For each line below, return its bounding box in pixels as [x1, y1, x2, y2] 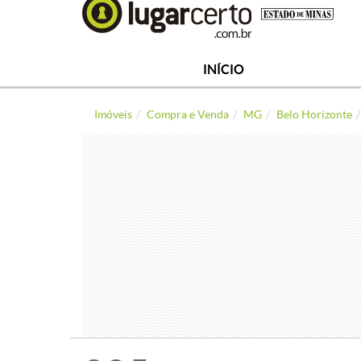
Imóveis [94, 108, 132, 121]
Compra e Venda [147, 108, 229, 121]
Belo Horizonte [276, 108, 352, 121]
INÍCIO [202, 62, 244, 77]
